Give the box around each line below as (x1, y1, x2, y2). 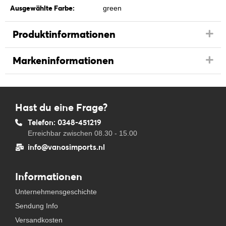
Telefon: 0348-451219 (28, 118, 101, 127)
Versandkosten (15, 216, 63, 224)
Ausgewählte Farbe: (10, 4, 75, 13)
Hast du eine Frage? (15, 101, 107, 114)
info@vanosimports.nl (28, 142, 105, 152)
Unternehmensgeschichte (15, 188, 97, 196)
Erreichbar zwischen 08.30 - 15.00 (28, 129, 137, 137)
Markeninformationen (13, 54, 114, 67)
